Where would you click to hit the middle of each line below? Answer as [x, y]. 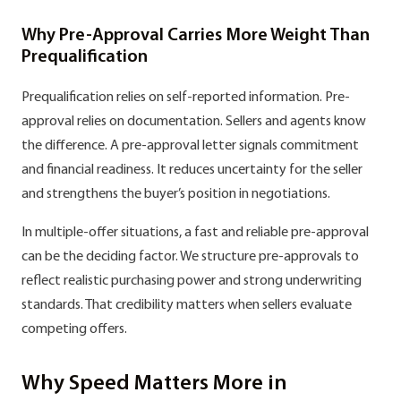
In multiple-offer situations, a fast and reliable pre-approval [195, 233]
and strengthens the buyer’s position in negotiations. [176, 194]
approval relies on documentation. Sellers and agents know [194, 122]
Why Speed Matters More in [154, 384]
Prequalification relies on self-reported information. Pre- [186, 98]
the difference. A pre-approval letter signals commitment [190, 146]
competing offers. [74, 329]
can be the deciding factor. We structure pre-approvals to [190, 257]
